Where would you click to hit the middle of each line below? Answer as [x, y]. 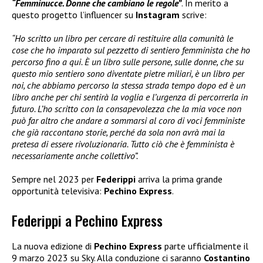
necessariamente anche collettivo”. [75, 155]
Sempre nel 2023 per [54, 179]
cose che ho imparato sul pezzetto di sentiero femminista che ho [131, 50]
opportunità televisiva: [58, 190]
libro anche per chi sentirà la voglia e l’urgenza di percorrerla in [130, 97]
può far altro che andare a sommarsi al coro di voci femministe [128, 120]
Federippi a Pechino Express [87, 220]
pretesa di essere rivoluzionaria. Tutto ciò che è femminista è [123, 144]
